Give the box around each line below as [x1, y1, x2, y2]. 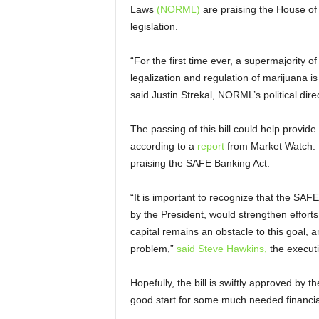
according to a [130, 140, 197, 152]
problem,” [130, 243, 177, 254]
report [197, 140, 224, 152]
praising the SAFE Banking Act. [130, 157, 273, 169]
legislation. [130, 21, 184, 32]
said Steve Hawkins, [176, 243, 267, 254]
